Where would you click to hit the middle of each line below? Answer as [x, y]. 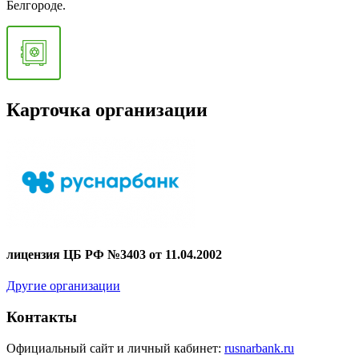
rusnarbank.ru [259, 348]
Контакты [42, 317]
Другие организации [63, 286]
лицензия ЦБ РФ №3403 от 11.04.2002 [114, 254]
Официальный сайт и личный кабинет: [115, 348]
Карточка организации [107, 109]
